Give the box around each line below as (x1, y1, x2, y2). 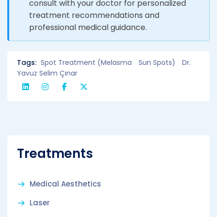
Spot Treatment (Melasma (41, 57, 132, 67)
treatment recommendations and (29, 9, 159, 21)
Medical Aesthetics (30, 178, 101, 189)
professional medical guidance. (29, 21, 147, 33)
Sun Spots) (139, 57, 175, 67)
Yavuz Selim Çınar (17, 68, 77, 78)
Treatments (17, 144, 93, 162)
